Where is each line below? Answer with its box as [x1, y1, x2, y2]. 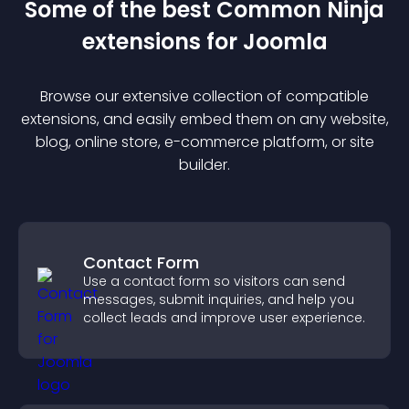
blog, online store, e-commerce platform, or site [35, 131, 374, 152]
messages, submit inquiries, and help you [83, 290, 354, 309]
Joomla [242, 26, 328, 57]
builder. [179, 154, 230, 175]
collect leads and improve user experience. [83, 309, 365, 327]
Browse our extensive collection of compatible [40, 86, 369, 107]
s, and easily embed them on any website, [89, 109, 389, 130]
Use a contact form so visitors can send [83, 272, 345, 290]
